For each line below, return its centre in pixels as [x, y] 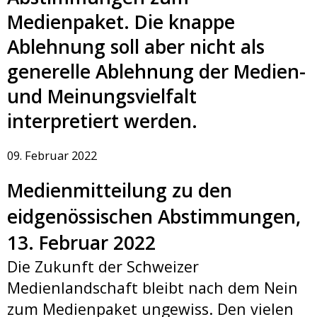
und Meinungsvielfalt [102, 96]
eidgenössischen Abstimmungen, [154, 216]
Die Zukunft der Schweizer [103, 266]
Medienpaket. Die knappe [121, 22]
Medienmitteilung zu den [120, 190]
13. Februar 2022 [81, 242]
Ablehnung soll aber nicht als [136, 46]
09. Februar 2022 [52, 155]
